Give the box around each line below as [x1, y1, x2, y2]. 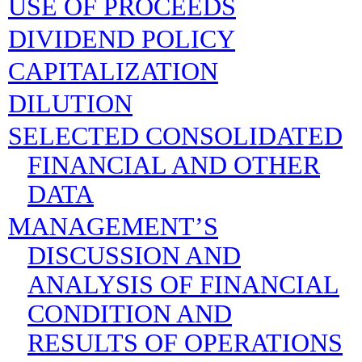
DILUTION [8, 89, 133, 118]
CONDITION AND [27, 299, 232, 328]
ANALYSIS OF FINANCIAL [27, 270, 339, 299]
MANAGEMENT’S [8, 212, 218, 241]
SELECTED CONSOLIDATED [8, 121, 343, 150]
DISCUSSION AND [27, 241, 241, 270]
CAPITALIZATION [8, 57, 218, 86]
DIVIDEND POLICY [8, 24, 235, 53]
